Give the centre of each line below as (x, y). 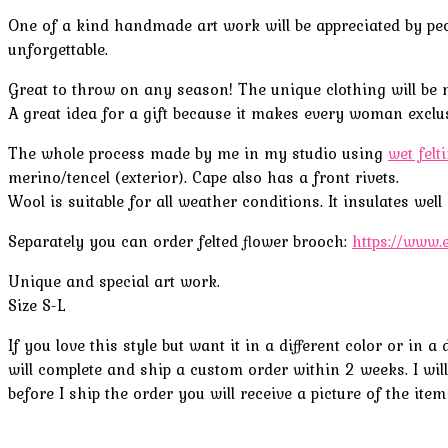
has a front (311, 176)
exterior (149, 176)
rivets (375, 176)
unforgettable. (60, 48)
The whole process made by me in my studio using (198, 152)
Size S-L (37, 304)
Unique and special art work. (114, 280)
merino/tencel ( (64, 176)
